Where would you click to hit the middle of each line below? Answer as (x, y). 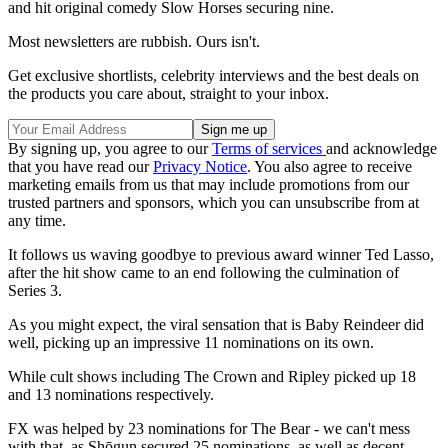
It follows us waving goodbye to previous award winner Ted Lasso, (221, 255)
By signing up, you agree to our (110, 149)
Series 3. (35, 291)
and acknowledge (381, 149)
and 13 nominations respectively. (111, 395)
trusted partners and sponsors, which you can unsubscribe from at (213, 203)
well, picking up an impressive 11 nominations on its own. (191, 343)
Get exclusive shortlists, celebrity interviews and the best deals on (213, 76)
